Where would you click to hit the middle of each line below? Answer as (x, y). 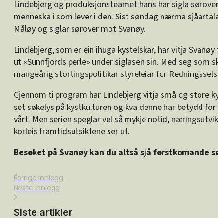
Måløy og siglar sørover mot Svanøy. (80, 29)
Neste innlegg (37, 188)
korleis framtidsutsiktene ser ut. (72, 131)
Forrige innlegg (38, 177)
